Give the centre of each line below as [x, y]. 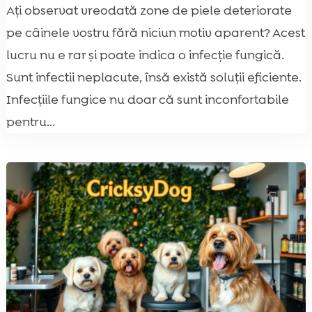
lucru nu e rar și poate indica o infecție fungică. [145, 55]
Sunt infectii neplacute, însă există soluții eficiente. [154, 77]
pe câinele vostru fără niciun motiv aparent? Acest [155, 32]
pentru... [30, 122]
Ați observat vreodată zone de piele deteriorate [149, 10]
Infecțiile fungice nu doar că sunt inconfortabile [147, 99]
